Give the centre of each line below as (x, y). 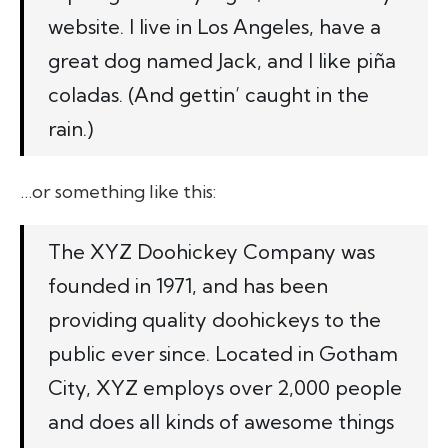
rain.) (70, 128)
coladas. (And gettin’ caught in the (208, 94)
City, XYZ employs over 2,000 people (225, 387)
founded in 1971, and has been (188, 285)
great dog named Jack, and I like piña (222, 60)
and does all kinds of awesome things (221, 421)
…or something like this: (118, 191)
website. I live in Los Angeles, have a (214, 26)
